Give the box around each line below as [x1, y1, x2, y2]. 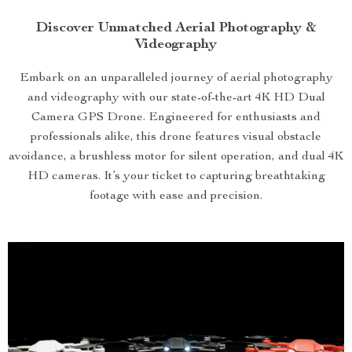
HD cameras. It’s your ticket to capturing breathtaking [27, 170, 325, 183]
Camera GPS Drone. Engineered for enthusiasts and [31, 112, 321, 124]
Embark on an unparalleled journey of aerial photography [19, 72, 333, 85]
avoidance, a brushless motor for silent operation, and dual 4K [9, 151, 343, 163]
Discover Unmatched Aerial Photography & [35, 21, 317, 35]
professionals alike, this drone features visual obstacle [31, 131, 321, 144]
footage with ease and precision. [90, 190, 262, 203]
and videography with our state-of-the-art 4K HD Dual [27, 92, 325, 104]
